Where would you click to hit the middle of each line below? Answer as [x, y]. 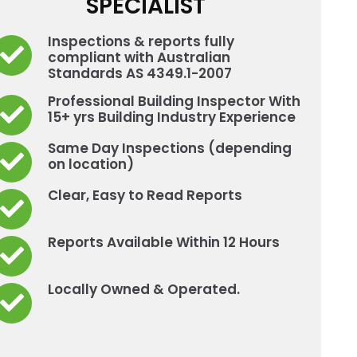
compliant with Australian [139, 57]
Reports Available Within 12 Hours [164, 242]
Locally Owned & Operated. [144, 289]
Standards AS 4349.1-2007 [140, 73]
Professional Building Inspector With [174, 101]
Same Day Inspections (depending [170, 148]
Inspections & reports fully [141, 41]
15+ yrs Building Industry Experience [172, 117]
